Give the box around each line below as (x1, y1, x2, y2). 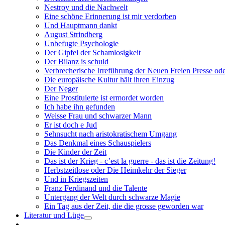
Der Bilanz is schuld (44, 57, 108, 66)
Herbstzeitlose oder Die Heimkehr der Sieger (44, 166, 186, 174)
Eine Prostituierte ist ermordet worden (44, 93, 164, 102)
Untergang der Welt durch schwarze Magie (44, 193, 180, 201)
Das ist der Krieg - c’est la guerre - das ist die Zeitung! (44, 157, 215, 165)
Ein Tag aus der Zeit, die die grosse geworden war (44, 202, 203, 210)
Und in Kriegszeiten (44, 175, 108, 183)
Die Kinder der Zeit (44, 148, 106, 156)
